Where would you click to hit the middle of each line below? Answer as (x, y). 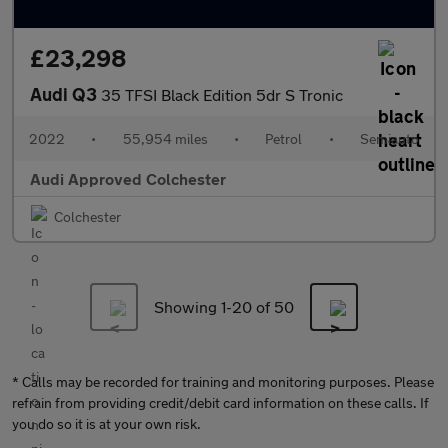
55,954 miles (165, 138)
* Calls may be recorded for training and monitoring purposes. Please (223, 381)
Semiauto (389, 138)
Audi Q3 (65, 94)
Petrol (284, 138)
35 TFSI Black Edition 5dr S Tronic (222, 94)
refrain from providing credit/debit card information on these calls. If (220, 402)
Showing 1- (193, 306)
